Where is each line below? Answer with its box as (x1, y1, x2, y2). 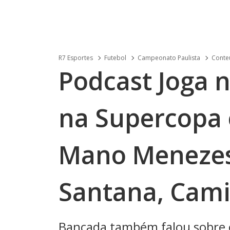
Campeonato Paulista (138, 53, 200, 62)
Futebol (104, 53, 126, 62)
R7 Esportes (59, 53, 93, 62)
